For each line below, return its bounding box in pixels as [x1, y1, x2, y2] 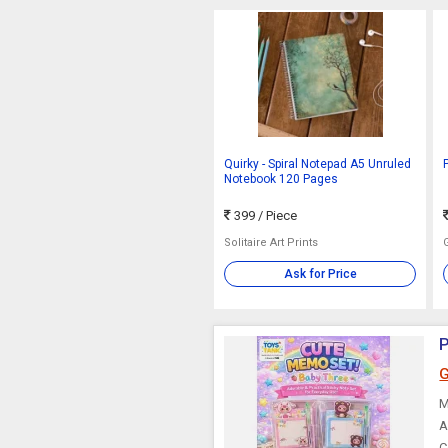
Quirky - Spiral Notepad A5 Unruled [224, 157, 412, 171]
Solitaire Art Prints [224, 236, 319, 249]
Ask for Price [283, 267, 357, 281]
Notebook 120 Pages [224, 172, 339, 186]
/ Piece [258, 208, 298, 223]
